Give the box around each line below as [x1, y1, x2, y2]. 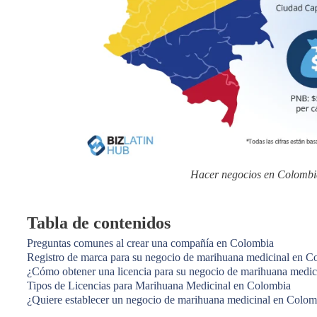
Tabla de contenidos [27, 214, 171, 232]
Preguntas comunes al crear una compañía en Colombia [27, 237, 274, 249]
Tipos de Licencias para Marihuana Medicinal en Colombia [27, 279, 291, 292]
